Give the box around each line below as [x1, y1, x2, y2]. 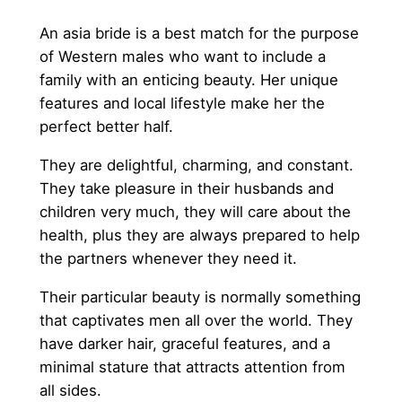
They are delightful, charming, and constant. [39, 155, 354, 174]
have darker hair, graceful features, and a [39, 334, 330, 353]
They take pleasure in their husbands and [39, 179, 334, 197]
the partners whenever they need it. [39, 249, 297, 267]
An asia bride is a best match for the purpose [39, 24, 359, 43]
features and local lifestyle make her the [39, 94, 325, 113]
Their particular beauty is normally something [39, 287, 361, 306]
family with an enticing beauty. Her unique [39, 71, 338, 90]
